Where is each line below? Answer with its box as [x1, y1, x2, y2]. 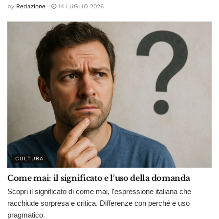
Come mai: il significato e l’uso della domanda [7, 173, 190, 183]
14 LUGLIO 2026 [56, 3, 104, 10]
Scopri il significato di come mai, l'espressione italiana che [7, 187, 191, 196]
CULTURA [15, 155, 44, 162]
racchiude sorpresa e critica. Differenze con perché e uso [7, 199, 190, 208]
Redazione [16, 3, 45, 10]
